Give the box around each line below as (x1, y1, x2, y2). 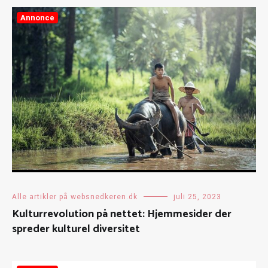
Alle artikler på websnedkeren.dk (12, 192, 138, 201)
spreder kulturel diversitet (12, 220, 140, 238)
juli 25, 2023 (173, 192, 221, 201)
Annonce (20, 13, 54, 22)
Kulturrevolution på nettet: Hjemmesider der (12, 205, 232, 223)
